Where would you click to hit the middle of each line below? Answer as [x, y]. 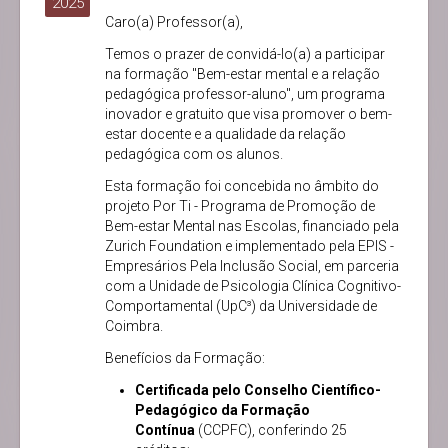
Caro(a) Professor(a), [174, 22]
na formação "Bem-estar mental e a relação [242, 74]
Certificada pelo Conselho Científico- [258, 390]
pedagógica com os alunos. [194, 154]
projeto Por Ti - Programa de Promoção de [240, 206]
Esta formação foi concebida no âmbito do [242, 186]
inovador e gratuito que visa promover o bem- [248, 114]
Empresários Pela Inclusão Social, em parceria [252, 266]
